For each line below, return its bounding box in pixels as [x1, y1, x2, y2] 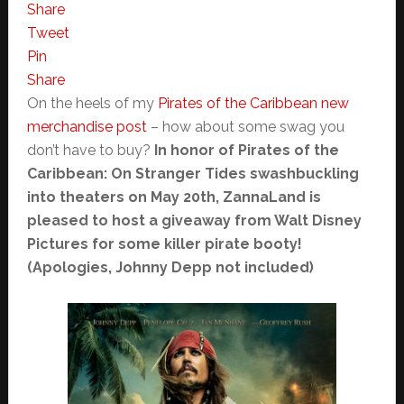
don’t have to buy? [26, 142, 154, 160]
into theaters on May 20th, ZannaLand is [26, 188, 321, 207]
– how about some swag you [146, 118, 344, 136]
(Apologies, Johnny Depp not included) [26, 259, 314, 277]
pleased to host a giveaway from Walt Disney [26, 212, 362, 230]
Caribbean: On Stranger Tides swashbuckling [26, 165, 359, 183]
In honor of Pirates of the [153, 142, 339, 160]
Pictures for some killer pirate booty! [26, 235, 302, 253]
